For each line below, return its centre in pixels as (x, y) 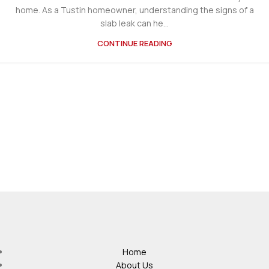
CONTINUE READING (134, 44)
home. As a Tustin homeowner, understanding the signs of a (134, 10)
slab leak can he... (134, 23)
